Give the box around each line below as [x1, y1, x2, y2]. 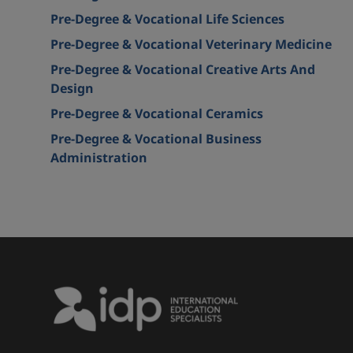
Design [50, 80, 94, 98]
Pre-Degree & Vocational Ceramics [50, 105, 263, 124]
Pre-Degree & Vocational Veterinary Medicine [50, 35, 332, 54]
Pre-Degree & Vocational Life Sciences [50, 10, 284, 29]
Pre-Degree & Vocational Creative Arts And [50, 61, 315, 80]
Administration [50, 149, 147, 168]
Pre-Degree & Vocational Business [50, 130, 262, 149]
